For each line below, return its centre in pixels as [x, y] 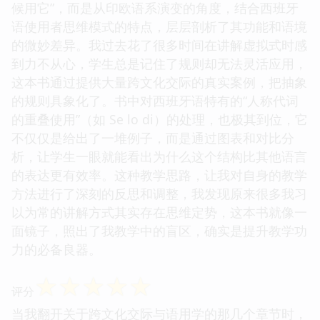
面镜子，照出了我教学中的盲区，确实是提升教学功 [159, 230]
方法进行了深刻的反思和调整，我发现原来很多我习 [159, 193]
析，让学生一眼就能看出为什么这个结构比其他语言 [159, 156]
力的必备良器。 [56, 249]
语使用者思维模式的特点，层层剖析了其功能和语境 [159, 26]
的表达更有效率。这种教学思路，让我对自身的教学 [159, 175]
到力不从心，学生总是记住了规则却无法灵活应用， [159, 63]
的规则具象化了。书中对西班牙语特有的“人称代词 [155, 100]
